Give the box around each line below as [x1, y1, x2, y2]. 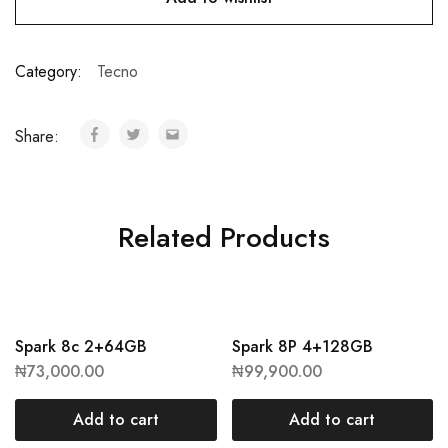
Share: [15, 125, 64, 148]
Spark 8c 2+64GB [15, 335, 147, 358]
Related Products [118, 217, 330, 258]
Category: [15, 60, 82, 83]
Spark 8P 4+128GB [231, 335, 373, 358]
